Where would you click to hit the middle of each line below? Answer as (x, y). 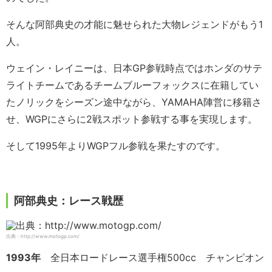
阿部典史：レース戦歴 (69, 201)
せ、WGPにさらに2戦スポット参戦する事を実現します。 (132, 119)
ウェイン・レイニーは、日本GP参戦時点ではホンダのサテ (134, 68)
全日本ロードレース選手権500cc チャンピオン (157, 258)
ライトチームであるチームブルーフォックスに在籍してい (132, 85)
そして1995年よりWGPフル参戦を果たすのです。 (116, 146)
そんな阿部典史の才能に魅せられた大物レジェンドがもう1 (134, 25)
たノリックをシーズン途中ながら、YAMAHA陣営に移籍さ (134, 102)
